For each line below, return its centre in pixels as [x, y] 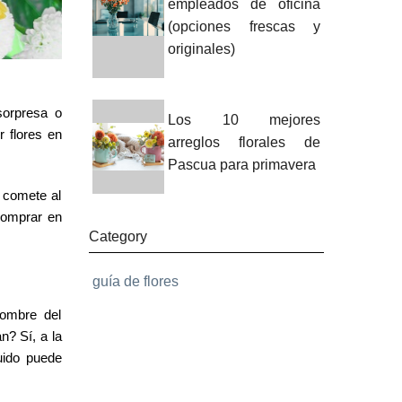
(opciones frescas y [244, 26]
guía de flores [135, 281]
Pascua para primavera [242, 165]
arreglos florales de [244, 142]
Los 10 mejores [244, 120]
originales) [202, 49]
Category [118, 236]
